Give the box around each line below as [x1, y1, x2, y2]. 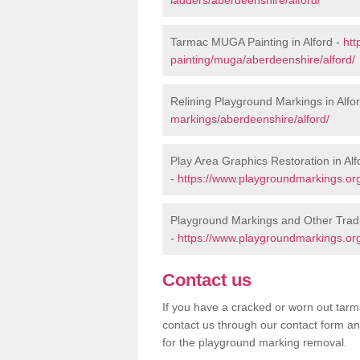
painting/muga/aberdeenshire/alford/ [170, 52, 355, 66]
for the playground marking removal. [162, 335, 347, 349]
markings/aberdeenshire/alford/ [170, 112, 329, 125]
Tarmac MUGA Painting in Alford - [170, 35, 343, 48]
